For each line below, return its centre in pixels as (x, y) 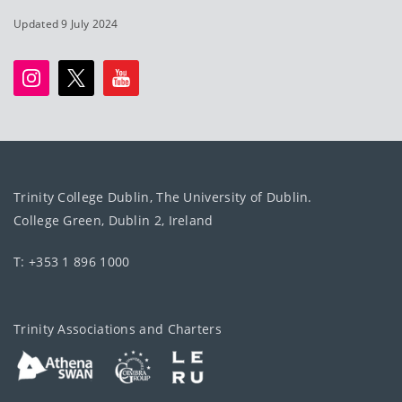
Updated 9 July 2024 (66, 23)
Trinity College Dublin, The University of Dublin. (163, 197)
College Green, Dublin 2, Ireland (114, 220)
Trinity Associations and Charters (118, 328)
